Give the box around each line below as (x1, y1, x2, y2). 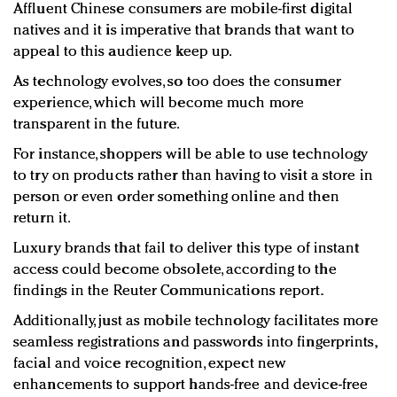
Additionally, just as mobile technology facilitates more (13, 313, 378, 329)
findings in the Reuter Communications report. (13, 283, 324, 299)
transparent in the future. (13, 116, 180, 132)
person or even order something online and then (13, 189, 339, 205)
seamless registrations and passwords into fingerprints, (13, 334, 377, 350)
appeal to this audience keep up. (13, 43, 233, 59)
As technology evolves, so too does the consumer (13, 74, 341, 90)
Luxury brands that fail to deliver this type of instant (13, 240, 360, 256)
